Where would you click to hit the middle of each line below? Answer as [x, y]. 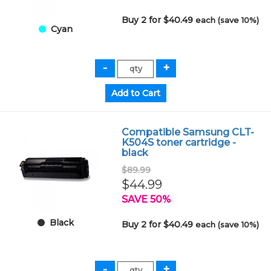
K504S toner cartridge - [179, 142]
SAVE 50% [146, 199]
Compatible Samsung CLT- [188, 132]
